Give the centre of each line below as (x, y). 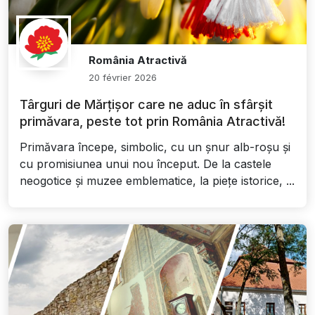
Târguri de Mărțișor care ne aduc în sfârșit (146, 105)
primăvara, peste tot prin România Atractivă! (153, 122)
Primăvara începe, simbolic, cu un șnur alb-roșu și (155, 147)
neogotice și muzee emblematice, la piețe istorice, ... (157, 181)
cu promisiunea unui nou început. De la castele (146, 164)
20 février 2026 (123, 78)
